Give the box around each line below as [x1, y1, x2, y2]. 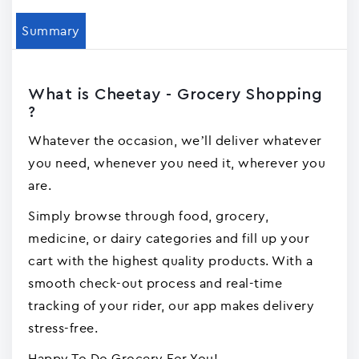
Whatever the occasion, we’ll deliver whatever [28, 132, 322, 148]
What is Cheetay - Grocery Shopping [28, 87, 322, 103]
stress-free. [28, 320, 98, 336]
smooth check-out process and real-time [28, 275, 282, 291]
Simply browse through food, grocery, [28, 208, 268, 224]
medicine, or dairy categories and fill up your [28, 230, 309, 246]
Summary [22, 22, 80, 38]
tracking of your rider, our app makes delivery [28, 297, 314, 313]
